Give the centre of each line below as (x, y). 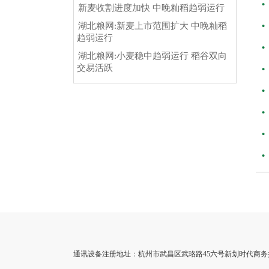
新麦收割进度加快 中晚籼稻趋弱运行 (151, 8)
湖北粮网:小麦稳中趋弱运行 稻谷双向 (153, 56)
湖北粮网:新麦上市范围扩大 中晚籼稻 (153, 26)
